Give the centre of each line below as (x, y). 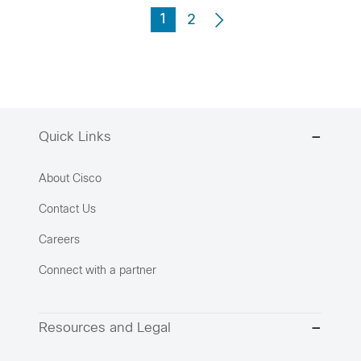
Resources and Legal (105, 329)
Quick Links (75, 138)
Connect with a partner (98, 271)
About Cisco (70, 179)
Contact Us (67, 210)
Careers (59, 240)
